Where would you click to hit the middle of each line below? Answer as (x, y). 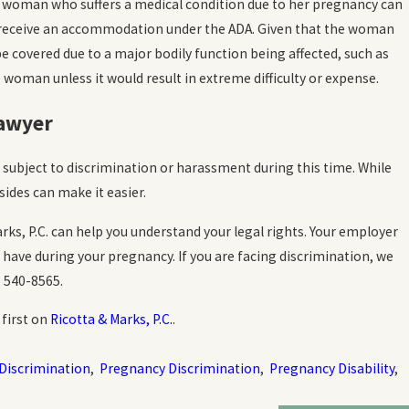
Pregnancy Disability (331, 369)
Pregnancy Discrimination (179, 369)
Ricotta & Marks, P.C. (111, 320)
